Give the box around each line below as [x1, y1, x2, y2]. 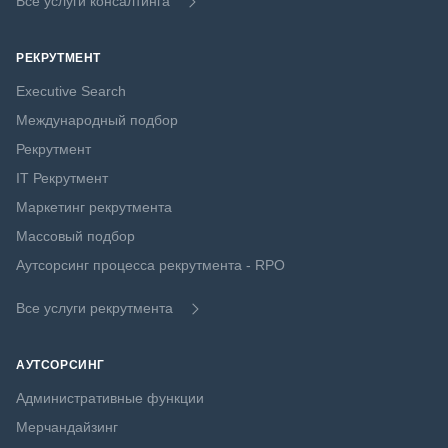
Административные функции [16, 390, 204, 407]
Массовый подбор [16, 228, 135, 245]
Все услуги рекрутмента [16, 300, 173, 317]
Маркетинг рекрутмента [16, 199, 172, 216]
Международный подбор [16, 112, 178, 129]
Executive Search [16, 83, 126, 100]
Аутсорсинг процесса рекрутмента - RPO [16, 257, 285, 274]
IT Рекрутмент [16, 170, 108, 187]
